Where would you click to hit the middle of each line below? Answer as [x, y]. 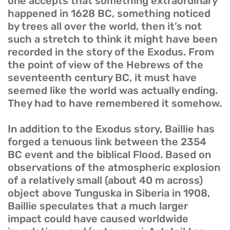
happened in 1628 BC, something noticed [109, 14]
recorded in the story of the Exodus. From [111, 52]
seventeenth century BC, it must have [102, 78]
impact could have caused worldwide [98, 219]
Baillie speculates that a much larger [98, 206]
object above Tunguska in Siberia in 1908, [109, 193]
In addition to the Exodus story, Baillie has [111, 129]
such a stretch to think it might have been [112, 39]
